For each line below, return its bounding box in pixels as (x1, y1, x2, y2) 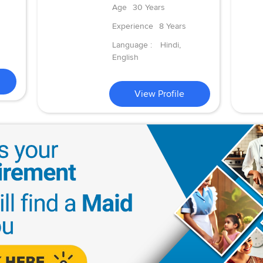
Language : (112, 39, 154, 50)
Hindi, (160, 39, 181, 50)
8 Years (159, 21, 186, 31)
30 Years (132, 2, 165, 12)
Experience (112, 21, 153, 31)
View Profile (134, 87, 185, 100)
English (112, 52, 139, 62)
